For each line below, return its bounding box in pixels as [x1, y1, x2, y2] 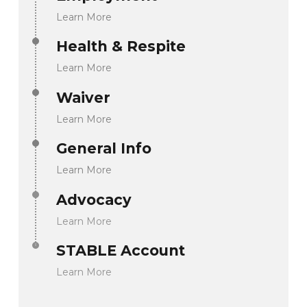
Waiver [56, 88, 110, 106]
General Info [56, 140, 151, 158]
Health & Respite [56, 38, 186, 56]
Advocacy [56, 191, 132, 208]
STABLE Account [56, 241, 185, 259]
